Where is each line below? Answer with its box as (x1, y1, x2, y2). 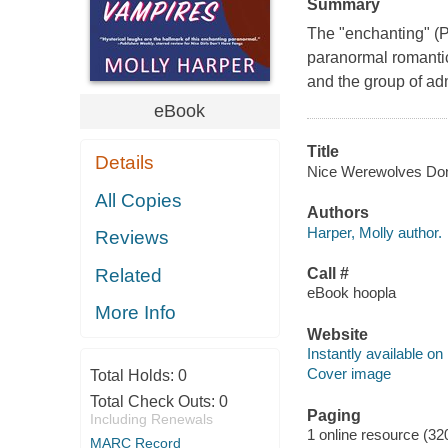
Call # (306, 264, 349, 282)
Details (95, 152, 155, 174)
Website (306, 325, 368, 343)
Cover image (306, 365, 391, 383)
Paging (306, 406, 361, 424)
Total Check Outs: (89, 392, 219, 410)
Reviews (95, 227, 170, 249)
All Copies (95, 189, 183, 211)
